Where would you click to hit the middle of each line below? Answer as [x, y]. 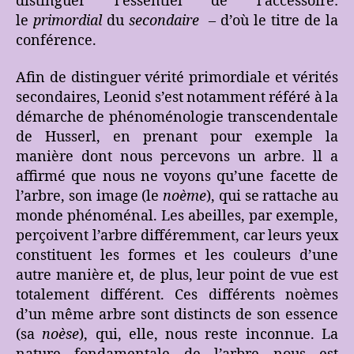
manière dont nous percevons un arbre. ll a [177, 157]
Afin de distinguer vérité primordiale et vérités [177, 78]
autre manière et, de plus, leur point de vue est [177, 276]
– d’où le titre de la [271, 21]
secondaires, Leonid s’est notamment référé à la [177, 98]
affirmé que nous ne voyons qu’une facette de [177, 177]
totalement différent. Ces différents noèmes [177, 296]
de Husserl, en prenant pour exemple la [177, 137]
